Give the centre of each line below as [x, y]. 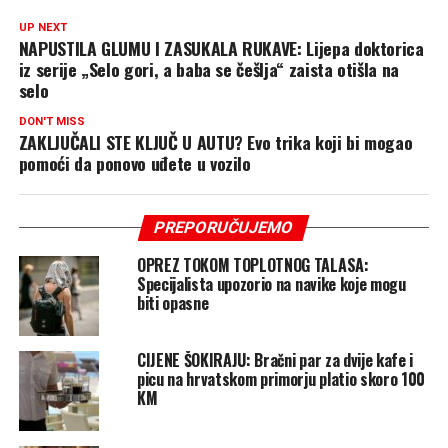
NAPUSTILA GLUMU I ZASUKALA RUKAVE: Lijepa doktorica [221, 47]
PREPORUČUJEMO [224, 227]
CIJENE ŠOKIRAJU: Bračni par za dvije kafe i [275, 359]
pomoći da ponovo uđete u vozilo [134, 162]
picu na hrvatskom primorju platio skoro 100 [281, 378]
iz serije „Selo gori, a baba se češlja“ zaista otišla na [208, 68]
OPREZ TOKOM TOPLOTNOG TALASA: [252, 264]
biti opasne [172, 302]
